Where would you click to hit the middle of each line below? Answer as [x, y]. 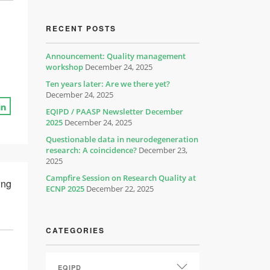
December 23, [163, 150]
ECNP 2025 [65, 189]
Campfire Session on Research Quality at [121, 178]
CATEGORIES [75, 230]
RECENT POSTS [81, 28]
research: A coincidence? [91, 150]
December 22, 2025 [120, 189]
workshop [64, 67]
